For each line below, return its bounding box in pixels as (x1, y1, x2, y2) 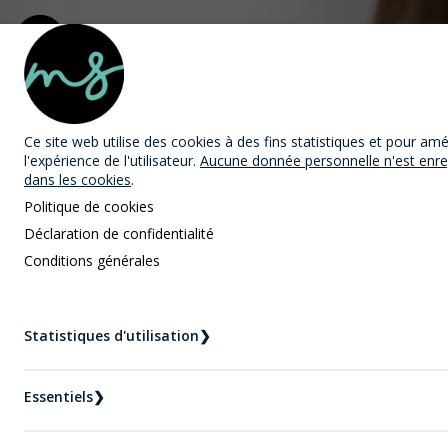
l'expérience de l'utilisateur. (24, 151, 200, 170)
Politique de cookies (24, 197, 154, 216)
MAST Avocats (87, 23, 309, 64)
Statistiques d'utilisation (24, 326, 199, 345)
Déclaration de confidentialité (24, 224, 214, 243)
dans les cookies (24, 170, 131, 189)
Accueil (30, 317, 81, 339)
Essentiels (24, 387, 93, 406)
